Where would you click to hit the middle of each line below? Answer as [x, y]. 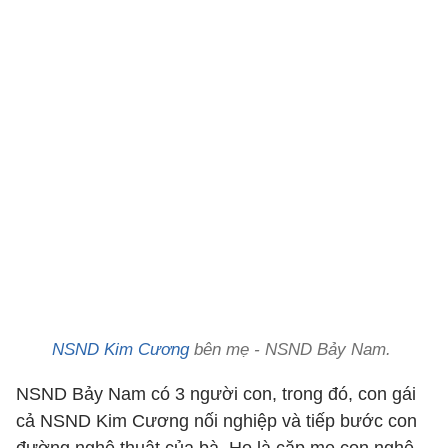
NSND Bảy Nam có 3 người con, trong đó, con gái [216, 394]
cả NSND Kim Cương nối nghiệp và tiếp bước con [216, 421]
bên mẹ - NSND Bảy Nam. [292, 349]
